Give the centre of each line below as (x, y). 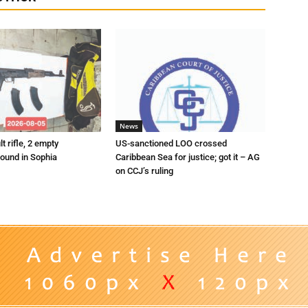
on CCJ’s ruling (144, 171)
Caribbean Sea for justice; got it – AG (188, 157)
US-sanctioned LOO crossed (171, 143)
